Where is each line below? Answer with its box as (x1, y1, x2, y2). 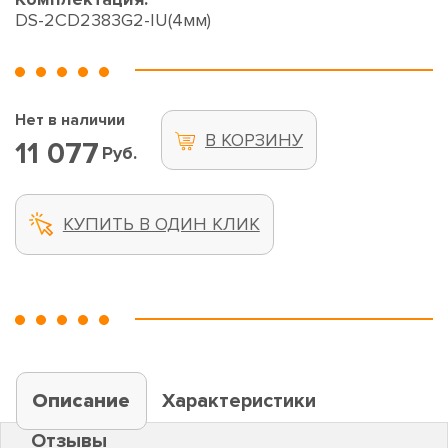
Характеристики (162, 388, 317, 413)
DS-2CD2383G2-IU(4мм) (15, 9, 211, 32)
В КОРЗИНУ (204, 128, 303, 151)
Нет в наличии (15, 110, 125, 131)
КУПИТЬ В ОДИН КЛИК (62, 213, 260, 236)
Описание (32, 388, 131, 413)
